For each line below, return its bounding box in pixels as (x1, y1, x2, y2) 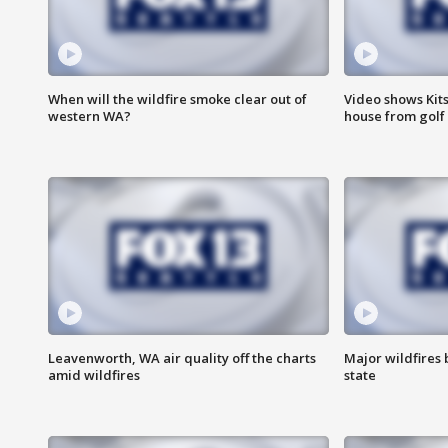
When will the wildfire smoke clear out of (48, 90, 307, 109)
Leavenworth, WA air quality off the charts (48, 349, 316, 368)
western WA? (48, 107, 131, 126)
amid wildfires (48, 366, 140, 385)
